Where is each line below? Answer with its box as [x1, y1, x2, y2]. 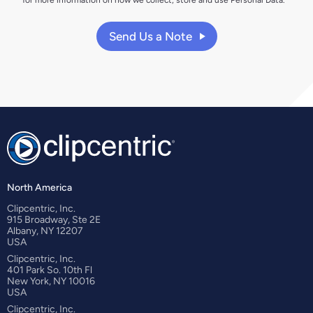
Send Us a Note [108, 29, 195, 43]
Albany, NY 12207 [7, 225, 83, 237]
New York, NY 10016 [7, 275, 95, 287]
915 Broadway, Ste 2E [7, 214, 101, 226]
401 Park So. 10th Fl [7, 264, 92, 276]
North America [7, 182, 72, 194]
